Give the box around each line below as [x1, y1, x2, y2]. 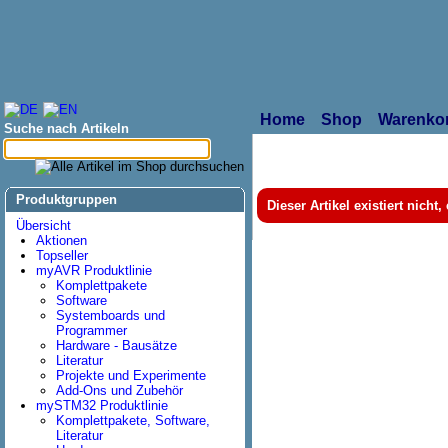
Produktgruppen [16, 192, 117, 207]
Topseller [36, 248, 88, 263]
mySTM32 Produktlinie [36, 398, 168, 413]
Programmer [56, 323, 127, 338]
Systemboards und [56, 308, 165, 323]
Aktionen [36, 233, 87, 248]
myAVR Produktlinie [36, 263, 152, 278]
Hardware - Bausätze [56, 338, 177, 353]
